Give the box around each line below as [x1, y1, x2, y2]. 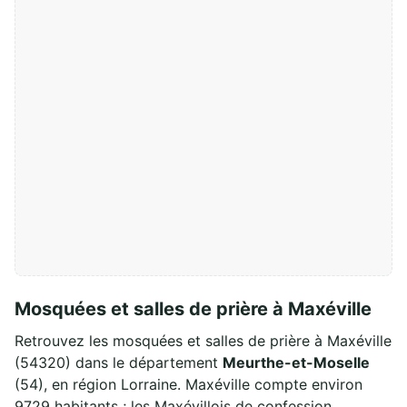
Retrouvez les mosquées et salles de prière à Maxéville [15, 331, 392, 350]
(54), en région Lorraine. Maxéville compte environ [15, 374, 362, 393]
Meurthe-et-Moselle [223, 352, 370, 372]
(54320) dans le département [15, 352, 223, 372]
